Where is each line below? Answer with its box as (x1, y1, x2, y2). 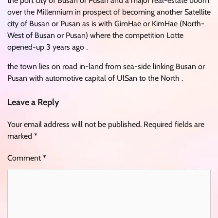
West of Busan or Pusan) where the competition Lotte (7, 30, 183, 40)
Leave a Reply (7, 96, 59, 108)
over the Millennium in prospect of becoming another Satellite (7, 7, 211, 17)
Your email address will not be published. (7, 119, 142, 129)
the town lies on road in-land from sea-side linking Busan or (7, 61, 205, 71)
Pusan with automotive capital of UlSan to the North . (7, 73, 183, 83)
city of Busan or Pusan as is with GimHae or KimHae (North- (7, 18, 204, 28)
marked (7, 131, 34, 141)
